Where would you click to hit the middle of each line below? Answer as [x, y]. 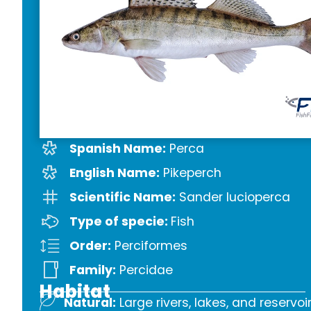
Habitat [75, 291]
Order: [90, 245]
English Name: [114, 173]
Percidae [144, 270]
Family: [92, 270]
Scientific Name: [122, 197]
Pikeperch [190, 173]
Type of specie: [120, 221]
